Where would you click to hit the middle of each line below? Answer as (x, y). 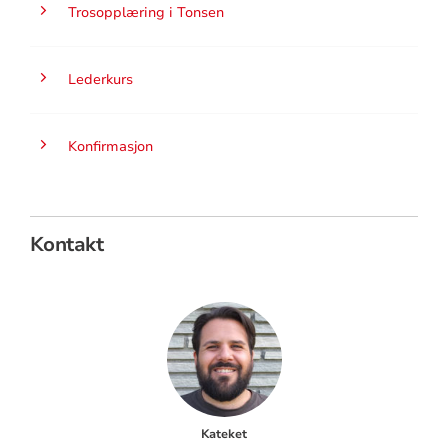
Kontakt (66, 244)
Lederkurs (100, 79)
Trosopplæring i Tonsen (145, 12)
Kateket (224, 433)
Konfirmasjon (110, 146)
